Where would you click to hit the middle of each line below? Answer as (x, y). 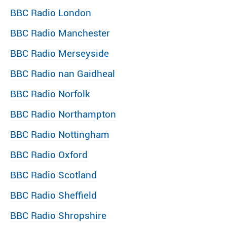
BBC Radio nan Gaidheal (63, 74)
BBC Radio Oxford (49, 155)
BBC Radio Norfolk (50, 94)
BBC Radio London (51, 13)
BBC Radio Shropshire (58, 216)
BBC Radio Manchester (60, 33)
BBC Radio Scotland (53, 175)
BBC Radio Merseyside (60, 53)
